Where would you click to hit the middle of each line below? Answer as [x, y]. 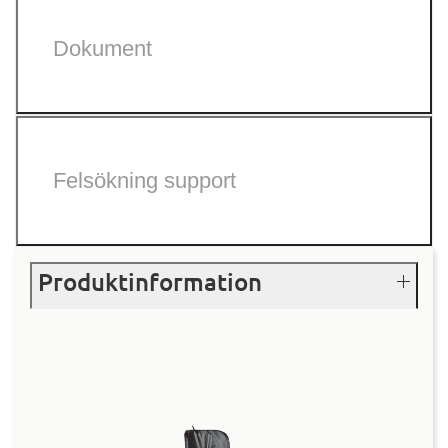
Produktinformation [150, 281]
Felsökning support [144, 180]
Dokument [102, 48]
